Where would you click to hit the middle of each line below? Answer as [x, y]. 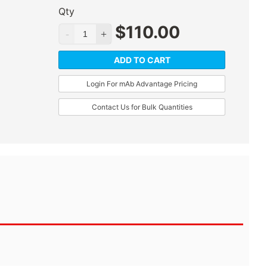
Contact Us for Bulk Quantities [142, 107]
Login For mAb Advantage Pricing [142, 84]
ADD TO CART [142, 60]
